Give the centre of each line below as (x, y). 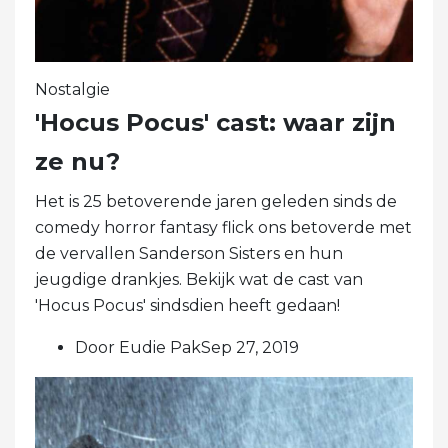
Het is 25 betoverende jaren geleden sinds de (216, 202)
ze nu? (77, 162)
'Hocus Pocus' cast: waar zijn (215, 123)
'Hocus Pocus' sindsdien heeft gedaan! (187, 306)
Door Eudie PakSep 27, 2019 (187, 348)
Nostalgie (72, 90)
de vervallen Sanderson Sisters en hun (189, 254)
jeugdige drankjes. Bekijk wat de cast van (199, 280)
